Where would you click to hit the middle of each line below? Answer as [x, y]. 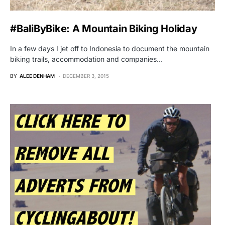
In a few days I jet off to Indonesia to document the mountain [110, 49]
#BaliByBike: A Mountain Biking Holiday [104, 29]
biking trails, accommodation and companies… [86, 59]
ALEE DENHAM [37, 76]
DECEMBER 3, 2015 [86, 76]
